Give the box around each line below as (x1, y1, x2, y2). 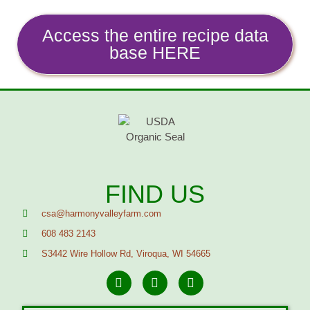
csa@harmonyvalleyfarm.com (41, 208, 161, 219)
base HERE (109, 43, 201, 63)
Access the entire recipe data (42, 26, 268, 46)
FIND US (104, 180, 205, 209)
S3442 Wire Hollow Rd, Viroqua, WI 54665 (41, 248, 210, 259)
